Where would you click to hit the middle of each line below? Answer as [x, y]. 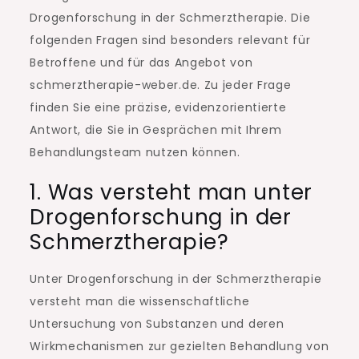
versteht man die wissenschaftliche [140, 302]
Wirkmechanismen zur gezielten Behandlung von [179, 347]
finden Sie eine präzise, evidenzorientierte [158, 108]
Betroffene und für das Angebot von [141, 63]
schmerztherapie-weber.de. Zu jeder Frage [161, 85]
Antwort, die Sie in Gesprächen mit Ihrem [156, 130]
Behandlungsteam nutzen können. [135, 153]
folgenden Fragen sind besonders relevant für [170, 40]
